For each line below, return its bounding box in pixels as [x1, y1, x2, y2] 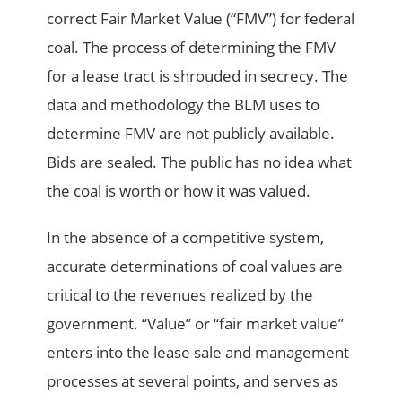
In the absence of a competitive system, [47, 227, 325, 249]
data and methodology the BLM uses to [47, 94, 320, 116]
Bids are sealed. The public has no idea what [47, 152, 353, 173]
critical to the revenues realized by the [47, 284, 314, 306]
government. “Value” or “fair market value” [47, 313, 345, 335]
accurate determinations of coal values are [47, 256, 344, 277]
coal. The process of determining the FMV [47, 37, 336, 58]
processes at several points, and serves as [47, 371, 339, 392]
